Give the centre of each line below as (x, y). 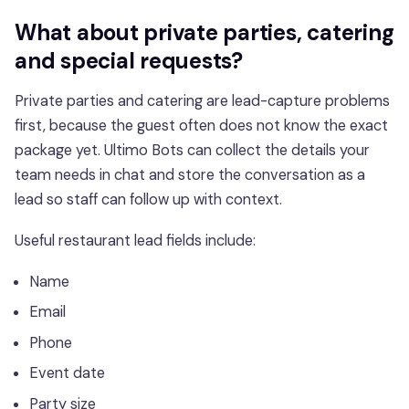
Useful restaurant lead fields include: (135, 240)
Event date (67, 373)
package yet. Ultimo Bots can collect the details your (192, 150)
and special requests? (129, 61)
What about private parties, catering (204, 33)
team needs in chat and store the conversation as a (190, 174)
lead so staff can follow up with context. (148, 199)
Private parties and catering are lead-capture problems (202, 100)
